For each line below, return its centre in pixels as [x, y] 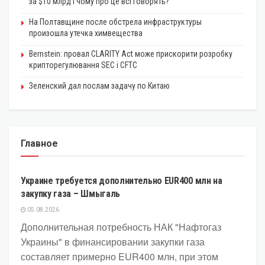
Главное [39, 144]
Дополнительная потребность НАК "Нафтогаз [121, 227]
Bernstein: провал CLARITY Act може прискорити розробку [131, 54]
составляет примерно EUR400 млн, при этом [119, 257]
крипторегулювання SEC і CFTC [83, 65]
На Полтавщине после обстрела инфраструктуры [115, 22]
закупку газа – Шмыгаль [70, 194]
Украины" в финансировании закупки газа [113, 242]
